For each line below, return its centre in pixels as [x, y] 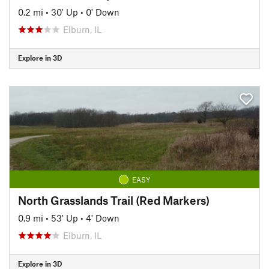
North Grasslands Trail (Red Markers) [114, 200]
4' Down [103, 218]
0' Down [103, 12]
